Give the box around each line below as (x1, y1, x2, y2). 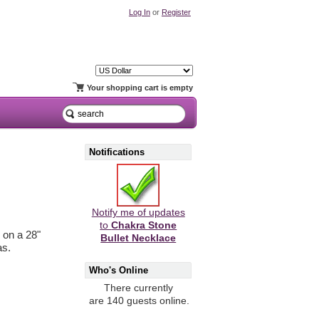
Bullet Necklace (100, 233, 177, 244)
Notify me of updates (91, 207, 185, 219)
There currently (103, 283, 173, 294)
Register (161, 7, 191, 16)
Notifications (89, 146, 145, 157)
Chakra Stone (111, 220, 177, 231)
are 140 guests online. (88, 296, 189, 307)
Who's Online (89, 264, 149, 276)
